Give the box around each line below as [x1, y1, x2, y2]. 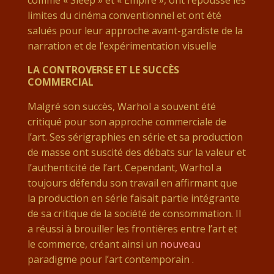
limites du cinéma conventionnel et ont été [27, 9, 221, 23]
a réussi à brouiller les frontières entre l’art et [27, 222, 237, 236]
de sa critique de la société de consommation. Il [27, 207, 241, 221]
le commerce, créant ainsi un [27, 237, 160, 251]
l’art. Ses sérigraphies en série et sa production [27, 130, 243, 144]
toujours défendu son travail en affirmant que [27, 176, 237, 190]
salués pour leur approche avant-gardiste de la [27, 24, 243, 38]
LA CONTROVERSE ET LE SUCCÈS [27, 63, 179, 77]
